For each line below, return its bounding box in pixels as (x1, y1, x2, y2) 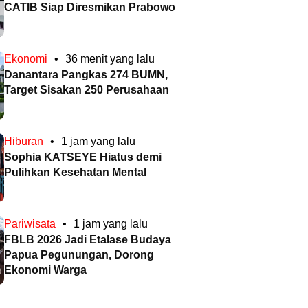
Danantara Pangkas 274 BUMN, (4, 69, 168, 81)
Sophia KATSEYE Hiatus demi (4, 151, 162, 164)
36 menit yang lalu (65, 53, 155, 65)
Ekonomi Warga (4, 264, 87, 276)
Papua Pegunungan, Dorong (4, 249, 154, 261)
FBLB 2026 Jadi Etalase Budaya (4, 234, 171, 246)
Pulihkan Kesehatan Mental (4, 166, 146, 179)
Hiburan (4, 135, 43, 148)
